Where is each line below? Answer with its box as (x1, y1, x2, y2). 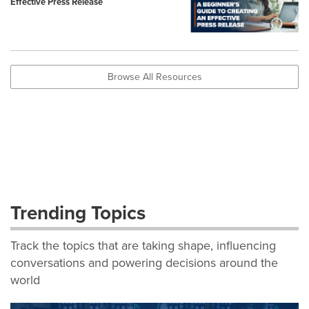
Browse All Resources (107, 69, 202, 84)
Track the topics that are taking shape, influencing (10, 236, 276, 255)
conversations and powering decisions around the (10, 253, 278, 272)
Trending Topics (10, 198, 146, 227)
